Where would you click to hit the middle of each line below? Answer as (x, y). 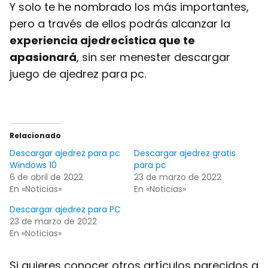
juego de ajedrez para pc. (78, 74)
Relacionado (35, 135)
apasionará (43, 57)
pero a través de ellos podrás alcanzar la (120, 24)
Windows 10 (33, 165)
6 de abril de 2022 (46, 177)
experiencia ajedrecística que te (102, 40)
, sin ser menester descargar (153, 57)
